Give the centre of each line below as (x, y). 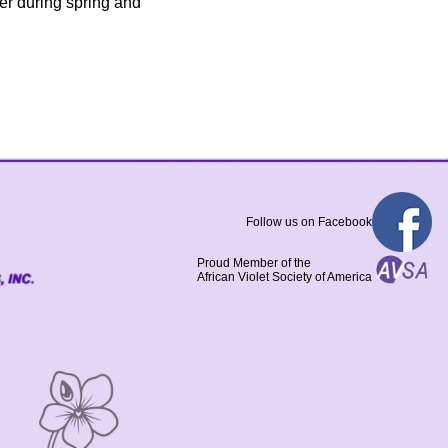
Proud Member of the (254, 263)
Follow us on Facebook (309, 221)
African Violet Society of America (284, 277)
